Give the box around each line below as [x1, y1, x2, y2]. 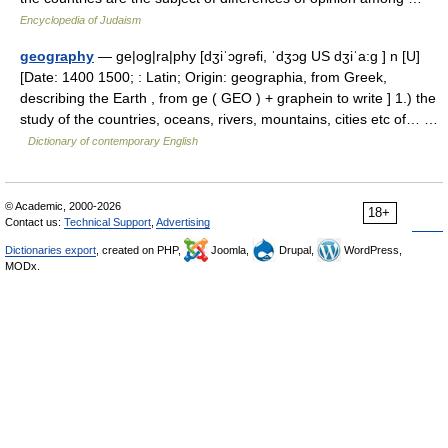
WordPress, [341, 244, 402, 256]
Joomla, [208, 244, 252, 256]
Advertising [156, 216, 210, 228]
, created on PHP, [96, 244, 184, 256]
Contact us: [5, 216, 64, 228]
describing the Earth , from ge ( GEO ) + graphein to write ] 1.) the [20, 90, 436, 106]
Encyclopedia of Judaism [20, 14, 141, 26]
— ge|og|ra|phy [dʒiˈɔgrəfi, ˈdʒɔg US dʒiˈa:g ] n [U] [94, 48, 420, 64]
